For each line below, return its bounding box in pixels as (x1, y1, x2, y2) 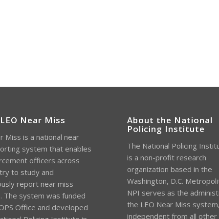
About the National (127, 114, 213, 126)
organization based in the (127, 164, 213, 174)
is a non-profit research (127, 152, 207, 162)
